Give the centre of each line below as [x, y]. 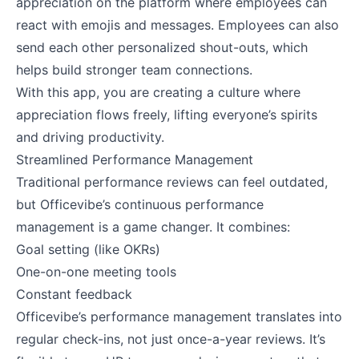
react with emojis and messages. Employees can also [177, 24]
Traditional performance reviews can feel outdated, [172, 182]
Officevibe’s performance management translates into [179, 316]
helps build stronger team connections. [134, 69]
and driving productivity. [90, 137]
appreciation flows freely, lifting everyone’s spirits [167, 114]
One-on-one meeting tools [96, 271]
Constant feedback [74, 294]
